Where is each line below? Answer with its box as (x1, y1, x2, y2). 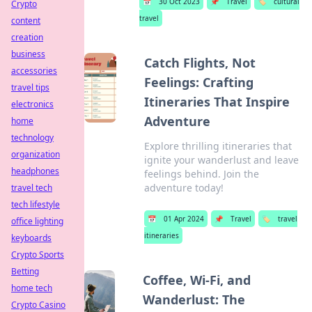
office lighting (11, 215, 63, 227)
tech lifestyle (11, 198, 60, 210)
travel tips (11, 81, 49, 93)
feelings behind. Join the (144, 167, 260, 180)
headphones (11, 165, 59, 177)
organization (11, 148, 60, 160)
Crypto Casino (11, 299, 65, 311)
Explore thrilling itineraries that (144, 139, 292, 153)
